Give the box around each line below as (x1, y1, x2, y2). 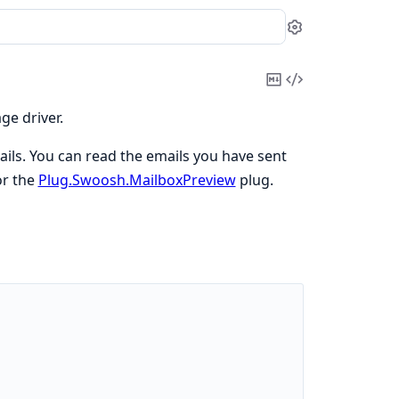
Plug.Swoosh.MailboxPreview (37, 170, 236, 190)
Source (293, 102, 349, 126)
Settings (301, 23, 369, 48)
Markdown (273, 102, 359, 126)
